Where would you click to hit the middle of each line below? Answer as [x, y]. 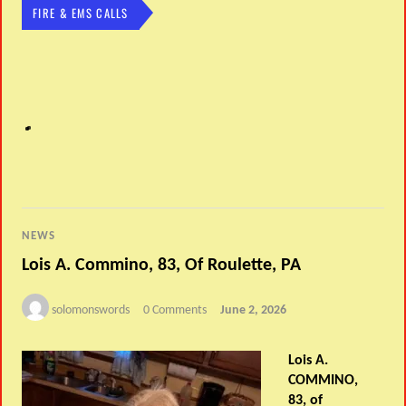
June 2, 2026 [254, 310]
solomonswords [91, 310]
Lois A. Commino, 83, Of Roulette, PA [162, 265]
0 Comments [175, 310]
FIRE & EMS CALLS [81, 13]
